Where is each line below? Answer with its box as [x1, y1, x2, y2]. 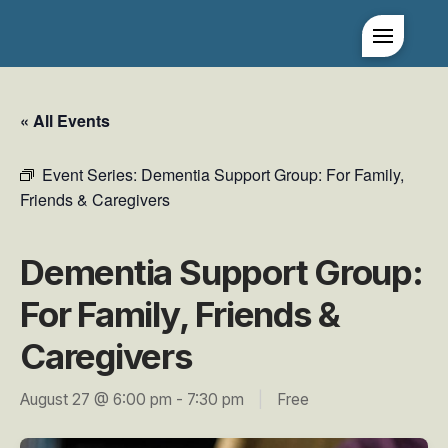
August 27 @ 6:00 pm [20, 390, 172, 409]
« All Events [20, 109, 110, 132]
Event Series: [42, 163, 141, 186]
